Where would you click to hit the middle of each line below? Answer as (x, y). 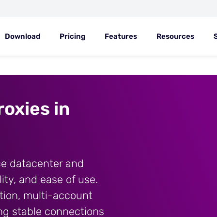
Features (121, 36)
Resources (175, 36)
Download (23, 36)
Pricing (72, 36)
